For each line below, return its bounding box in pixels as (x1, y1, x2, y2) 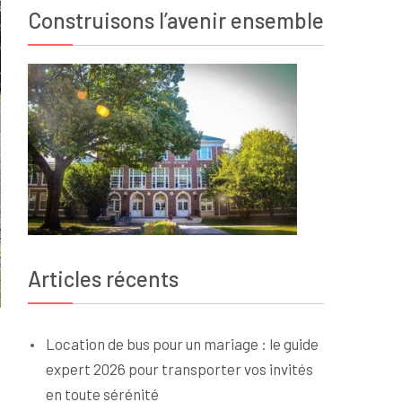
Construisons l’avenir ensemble (28, 7, 324, 33)
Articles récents (28, 266, 179, 292)
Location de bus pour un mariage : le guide (46, 335, 319, 353)
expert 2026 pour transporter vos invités (46, 360, 313, 378)
